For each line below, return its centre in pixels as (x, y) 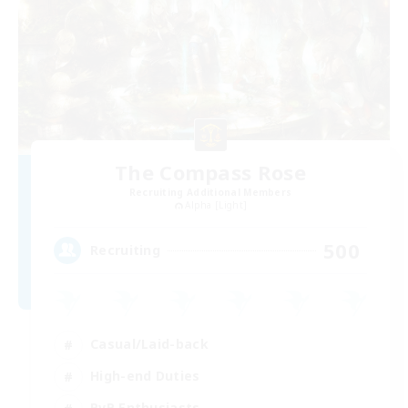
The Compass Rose (210, 172)
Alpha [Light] (216, 204)
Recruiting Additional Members (210, 192)
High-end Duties (145, 376)
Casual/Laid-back (149, 344)
